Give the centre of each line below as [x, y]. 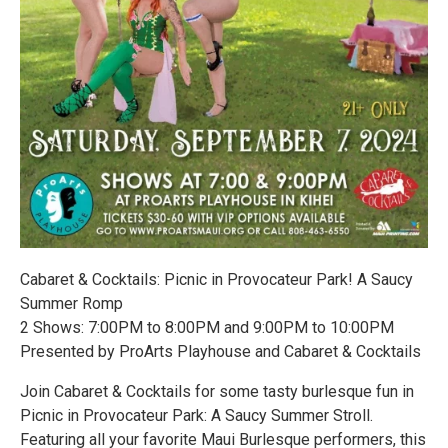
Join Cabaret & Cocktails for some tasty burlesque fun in [217, 392]
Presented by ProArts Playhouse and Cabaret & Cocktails [220, 352]
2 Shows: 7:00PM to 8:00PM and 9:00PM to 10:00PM [207, 328]
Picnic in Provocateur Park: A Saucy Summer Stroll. [196, 416]
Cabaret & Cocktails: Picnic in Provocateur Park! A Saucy [216, 280]
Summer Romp [71, 304]
